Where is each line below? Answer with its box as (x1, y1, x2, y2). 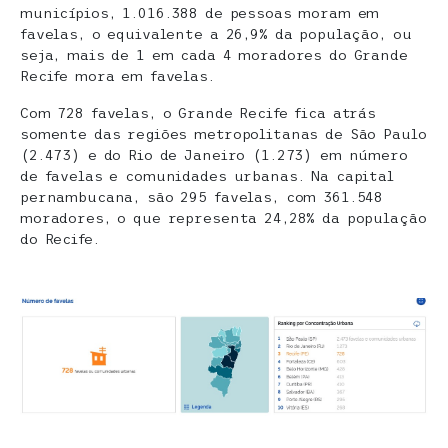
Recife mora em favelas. (20, 68, 215, 84)
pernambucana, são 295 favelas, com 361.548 (20, 189, 384, 205)
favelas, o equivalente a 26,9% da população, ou (20, 26, 412, 42)
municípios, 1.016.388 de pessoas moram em (20, 5, 380, 21)
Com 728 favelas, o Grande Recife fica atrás (20, 105, 376, 121)
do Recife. (20, 231, 100, 247)
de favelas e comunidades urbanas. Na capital (20, 168, 394, 184)
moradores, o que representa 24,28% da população (20, 210, 427, 226)
